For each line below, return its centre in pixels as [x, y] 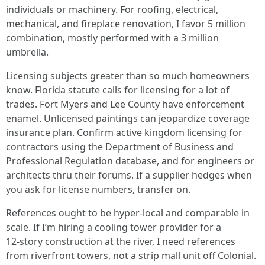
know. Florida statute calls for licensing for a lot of [118, 90]
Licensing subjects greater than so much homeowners [128, 76]
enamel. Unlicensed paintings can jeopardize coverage [128, 118]
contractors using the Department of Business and [120, 147]
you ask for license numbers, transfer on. [98, 189]
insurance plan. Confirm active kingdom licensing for [124, 132]
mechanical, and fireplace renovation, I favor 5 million [126, 24]
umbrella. [27, 52]
